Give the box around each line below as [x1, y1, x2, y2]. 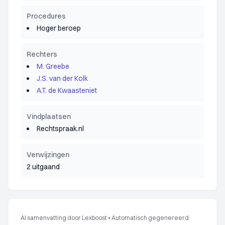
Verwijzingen [27, 150, 69, 159]
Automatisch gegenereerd [111, 214, 189, 221]
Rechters [27, 50, 57, 59]
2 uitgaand [27, 162, 60, 171]
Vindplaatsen [27, 112, 71, 121]
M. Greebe [37, 62, 69, 71]
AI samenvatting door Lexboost [21, 214, 107, 221]
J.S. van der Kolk [37, 74, 88, 83]
